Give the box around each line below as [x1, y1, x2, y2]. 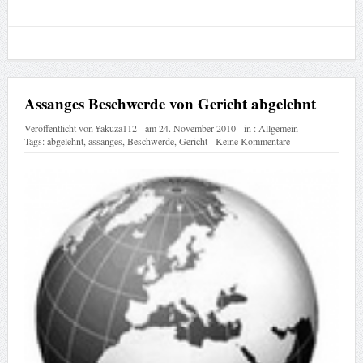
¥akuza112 [95, 121, 137, 135]
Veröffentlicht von [23, 121, 96, 135]
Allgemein [258, 121, 298, 135]
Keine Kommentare [215, 134, 290, 147]
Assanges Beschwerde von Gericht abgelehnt [23, 92, 316, 114]
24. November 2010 [158, 121, 236, 135]
